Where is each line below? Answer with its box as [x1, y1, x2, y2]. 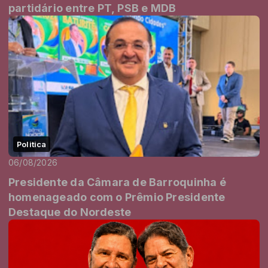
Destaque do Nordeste [8, 206, 132, 219]
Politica [17, 139, 47, 150]
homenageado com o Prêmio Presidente [8, 191, 226, 204]
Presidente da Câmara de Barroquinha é [8, 176, 226, 189]
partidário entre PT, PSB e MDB [8, 2, 176, 14]
